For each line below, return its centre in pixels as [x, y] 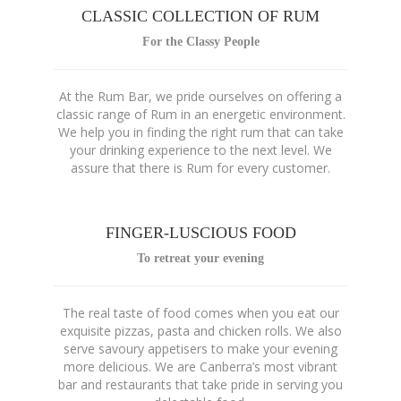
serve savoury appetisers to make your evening [200, 349]
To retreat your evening [200, 258]
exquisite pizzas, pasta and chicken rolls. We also [200, 331]
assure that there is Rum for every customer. [200, 168]
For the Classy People [200, 42]
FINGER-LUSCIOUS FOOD [200, 233]
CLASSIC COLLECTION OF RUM [200, 16]
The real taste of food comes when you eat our [200, 313]
